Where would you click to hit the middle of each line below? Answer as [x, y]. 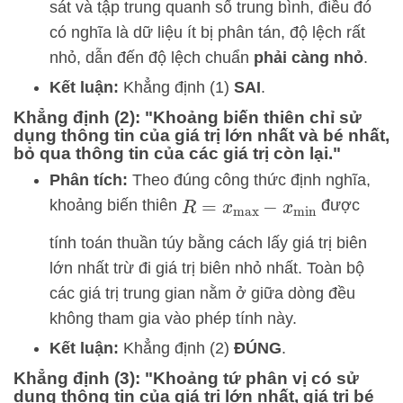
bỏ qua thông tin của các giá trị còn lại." [177, 153]
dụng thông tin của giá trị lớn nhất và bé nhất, [201, 135]
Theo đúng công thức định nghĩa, [249, 179]
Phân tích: [89, 179]
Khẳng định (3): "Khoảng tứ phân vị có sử [186, 378]
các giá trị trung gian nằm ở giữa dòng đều [202, 293]
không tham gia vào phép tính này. [173, 318]
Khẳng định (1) [176, 87]
